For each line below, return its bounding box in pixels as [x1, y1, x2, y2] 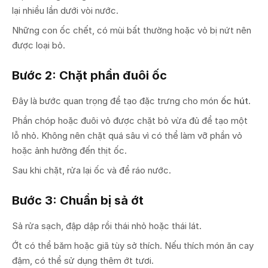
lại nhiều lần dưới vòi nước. [12, 4, 118, 16]
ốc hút [221, 95, 248, 106]
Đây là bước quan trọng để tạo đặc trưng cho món [12, 95, 221, 106]
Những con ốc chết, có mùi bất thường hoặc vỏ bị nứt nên [12, 24, 251, 36]
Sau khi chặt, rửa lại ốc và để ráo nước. [12, 164, 171, 176]
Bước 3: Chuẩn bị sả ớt [12, 193, 144, 208]
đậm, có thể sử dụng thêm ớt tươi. [12, 254, 154, 266]
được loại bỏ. [12, 39, 65, 51]
